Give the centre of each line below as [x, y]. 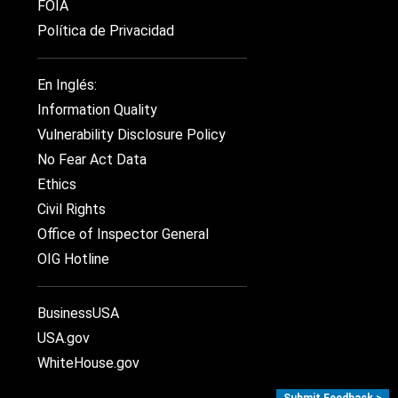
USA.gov [64, 338]
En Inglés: [67, 85]
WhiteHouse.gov [88, 363]
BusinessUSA [78, 313]
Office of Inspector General [123, 234]
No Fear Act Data [92, 159]
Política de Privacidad [106, 31]
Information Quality [97, 110]
